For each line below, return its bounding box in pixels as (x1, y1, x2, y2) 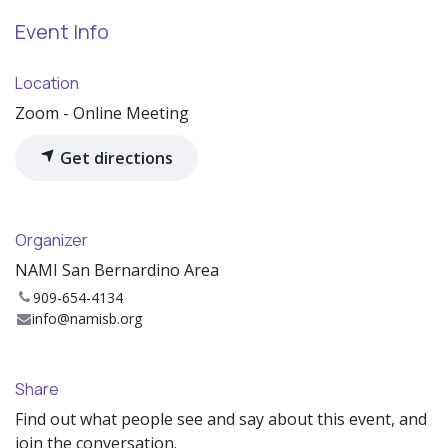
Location (15, 72, 79, 95)
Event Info (15, 18, 109, 46)
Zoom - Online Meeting (15, 102, 189, 125)
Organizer (15, 229, 88, 252)
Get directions (56, 147, 173, 170)
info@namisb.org (32, 309, 143, 329)
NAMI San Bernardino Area (15, 259, 219, 282)
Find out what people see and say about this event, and (15, 408, 427, 431)
